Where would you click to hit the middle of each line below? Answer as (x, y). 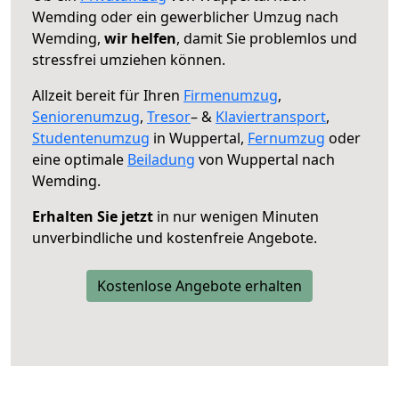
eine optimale (80, 159)
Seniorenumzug (86, 116)
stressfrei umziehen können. (129, 59)
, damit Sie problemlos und (267, 38)
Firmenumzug (231, 95)
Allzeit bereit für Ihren (108, 95)
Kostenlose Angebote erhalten (199, 285)
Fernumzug (286, 138)
